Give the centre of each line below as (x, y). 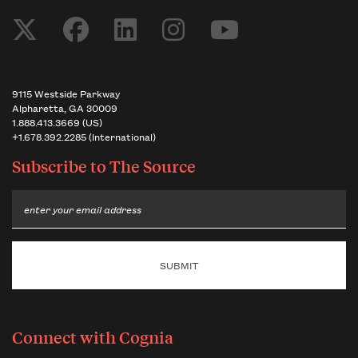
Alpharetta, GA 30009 (65, 108)
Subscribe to (61, 166)
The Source (153, 166)
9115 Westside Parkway (66, 93)
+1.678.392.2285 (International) (84, 137)
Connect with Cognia (93, 337)
